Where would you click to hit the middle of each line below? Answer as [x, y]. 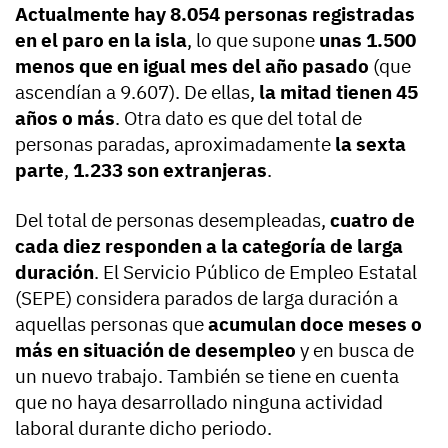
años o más [65, 118]
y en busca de [355, 350]
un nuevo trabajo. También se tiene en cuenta [207, 376]
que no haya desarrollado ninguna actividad [199, 402]
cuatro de [372, 220]
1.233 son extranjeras [168, 170]
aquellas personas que [111, 324]
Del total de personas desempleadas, [172, 220]
